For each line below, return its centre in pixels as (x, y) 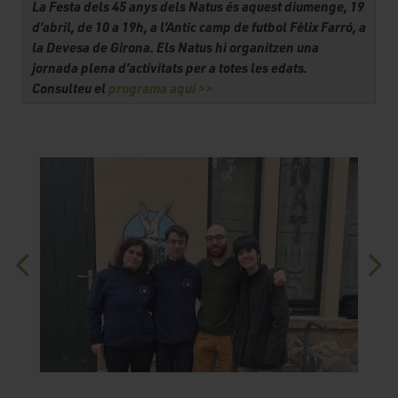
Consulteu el (70, 88)
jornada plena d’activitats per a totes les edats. (170, 68)
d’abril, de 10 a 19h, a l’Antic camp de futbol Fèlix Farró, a (199, 27)
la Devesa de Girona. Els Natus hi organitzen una (175, 48)
